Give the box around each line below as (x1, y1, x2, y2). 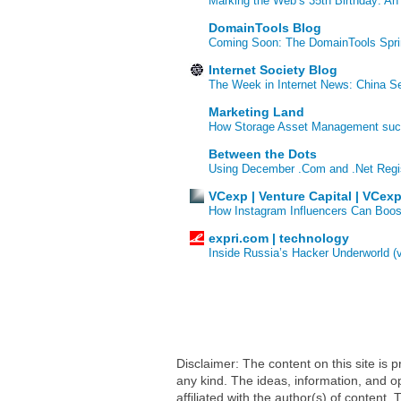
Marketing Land (209, 105, 304, 120)
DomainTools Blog (209, 21, 321, 36)
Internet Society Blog (209, 63, 337, 78)
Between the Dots (209, 147, 317, 162)
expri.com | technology (209, 231, 349, 246)
